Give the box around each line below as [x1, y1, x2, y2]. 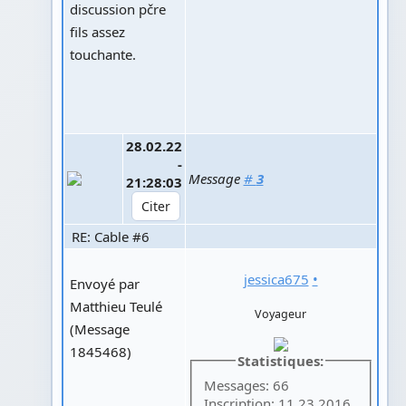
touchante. [69, 44, 136, 63]
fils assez [69, 22, 125, 41]
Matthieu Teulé [69, 296, 162, 315]
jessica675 [243, 269, 309, 288]
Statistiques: [237, 351, 324, 370]
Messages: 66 [203, 376, 289, 395]
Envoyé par [69, 274, 140, 293]
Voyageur [255, 305, 306, 322]
